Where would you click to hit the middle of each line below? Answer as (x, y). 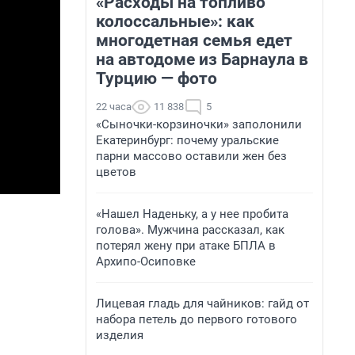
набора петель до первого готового (197, 319)
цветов (116, 172)
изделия (120, 335)
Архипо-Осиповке (146, 261)
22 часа (114, 107)
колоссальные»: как (175, 21)
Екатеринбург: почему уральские (187, 140)
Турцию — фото (157, 78)
